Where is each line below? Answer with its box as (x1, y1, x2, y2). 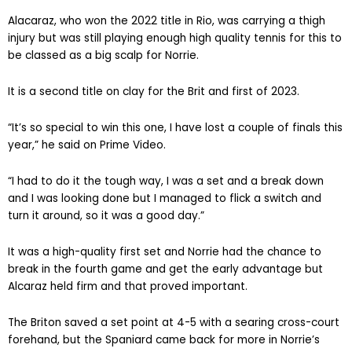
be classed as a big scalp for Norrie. (8, 48, 199, 64)
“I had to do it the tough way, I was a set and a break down (8, 173, 324, 189)
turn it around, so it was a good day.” (8, 207, 204, 223)
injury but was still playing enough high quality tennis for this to (8, 31, 342, 46)
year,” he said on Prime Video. (8, 137, 166, 152)
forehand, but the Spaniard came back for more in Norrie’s (8, 332, 320, 347)
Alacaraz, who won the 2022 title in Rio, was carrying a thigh (8, 13, 325, 29)
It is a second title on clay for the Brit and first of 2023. (8, 83, 299, 99)
